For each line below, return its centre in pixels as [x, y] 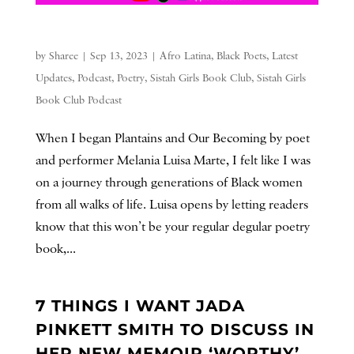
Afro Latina [185, 56]
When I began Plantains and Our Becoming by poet [172, 138]
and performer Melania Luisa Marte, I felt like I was [173, 160]
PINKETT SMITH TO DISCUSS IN [175, 329]
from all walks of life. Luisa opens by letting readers [171, 205]
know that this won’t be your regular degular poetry [172, 227]
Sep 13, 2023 [119, 56]
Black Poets [241, 56]
